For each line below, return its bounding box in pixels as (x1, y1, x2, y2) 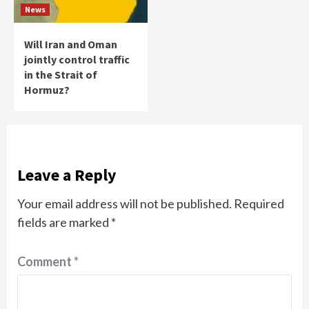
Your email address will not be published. (17, 195, 232, 211)
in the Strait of (24, 67, 97, 81)
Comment (17, 253, 74, 269)
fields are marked (17, 214, 111, 230)
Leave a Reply (17, 163, 117, 186)
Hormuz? (24, 82, 70, 97)
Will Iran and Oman (24, 37, 117, 51)
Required (234, 195, 284, 211)
